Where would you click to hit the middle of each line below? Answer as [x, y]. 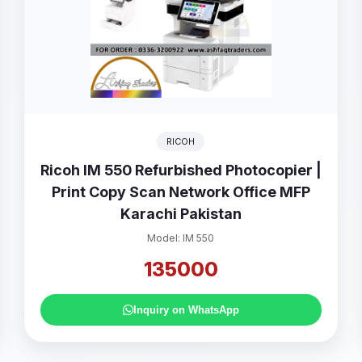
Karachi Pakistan [181, 214]
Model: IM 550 [181, 238]
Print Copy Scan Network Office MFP [181, 192]
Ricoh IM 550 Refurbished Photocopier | [181, 170]
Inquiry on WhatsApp [186, 310]
